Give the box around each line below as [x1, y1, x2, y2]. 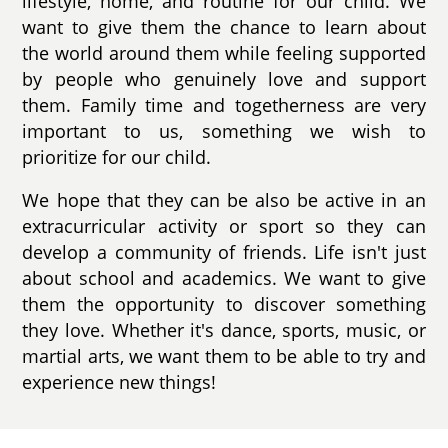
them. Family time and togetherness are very [22, 92, 426, 117]
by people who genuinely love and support [22, 66, 426, 91]
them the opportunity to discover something [22, 292, 426, 317]
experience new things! [22, 370, 217, 395]
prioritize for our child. [22, 144, 212, 169]
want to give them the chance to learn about [22, 14, 426, 39]
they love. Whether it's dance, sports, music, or [22, 318, 426, 343]
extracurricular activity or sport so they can [22, 214, 426, 239]
